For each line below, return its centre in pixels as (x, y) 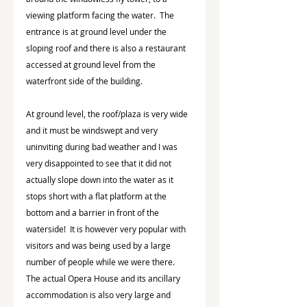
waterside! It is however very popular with (107, 229)
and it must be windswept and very (93, 130)
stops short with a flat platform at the (97, 196)
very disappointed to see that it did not (100, 163)
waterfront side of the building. (84, 81)
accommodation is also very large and (99, 294)
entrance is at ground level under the (97, 31)
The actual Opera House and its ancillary (104, 278)
